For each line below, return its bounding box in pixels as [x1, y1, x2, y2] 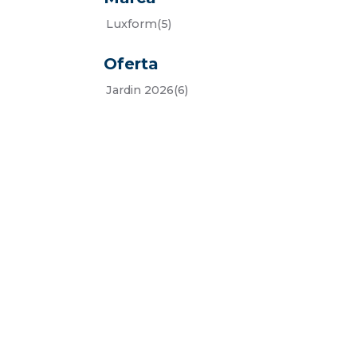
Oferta [104, 53, 159, 73]
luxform [113, 17, 158, 32]
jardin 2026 [112, 82, 175, 97]
